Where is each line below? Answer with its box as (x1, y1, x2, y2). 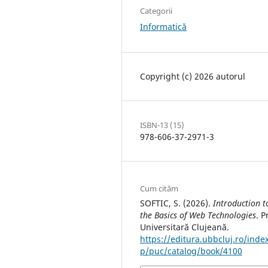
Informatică (140, 20, 187, 32)
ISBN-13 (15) (140, 119, 184, 130)
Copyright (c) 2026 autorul (140, 70, 245, 82)
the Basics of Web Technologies (140, 209, 256, 221)
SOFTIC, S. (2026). (140, 197, 213, 209)
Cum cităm (140, 182, 178, 194)
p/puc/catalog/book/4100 (140, 245, 242, 257)
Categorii (140, 5, 172, 16)
